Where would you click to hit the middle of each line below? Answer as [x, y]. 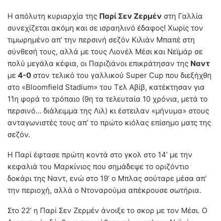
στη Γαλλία [182, 16]
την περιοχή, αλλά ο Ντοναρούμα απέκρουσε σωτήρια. [104, 190]
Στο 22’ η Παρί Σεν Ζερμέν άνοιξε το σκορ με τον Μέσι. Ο [107, 211]
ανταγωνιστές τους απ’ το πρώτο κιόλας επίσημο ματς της [109, 123]
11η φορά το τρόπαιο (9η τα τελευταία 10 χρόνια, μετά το [108, 99]
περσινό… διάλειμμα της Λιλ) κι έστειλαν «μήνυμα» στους [108, 111]
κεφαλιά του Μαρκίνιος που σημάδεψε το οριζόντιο [98, 167]
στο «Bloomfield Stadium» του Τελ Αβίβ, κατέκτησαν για [106, 87]
